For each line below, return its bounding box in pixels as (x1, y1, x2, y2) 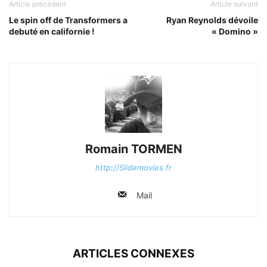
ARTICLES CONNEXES (73, 246, 194, 260)
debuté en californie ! (9, 26, 95, 36)
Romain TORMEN (85, 141, 182, 156)
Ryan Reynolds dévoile (166, 14, 258, 25)
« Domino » (212, 26, 258, 36)
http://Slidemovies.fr (95, 162, 172, 172)
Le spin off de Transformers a (9, 14, 128, 25)
